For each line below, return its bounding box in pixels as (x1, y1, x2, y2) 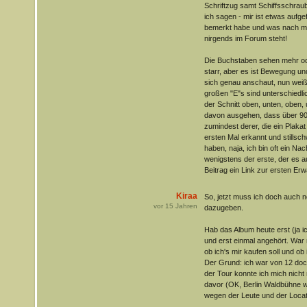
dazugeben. (204, 204, 243, 212)
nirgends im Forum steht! (204, 34, 287, 43)
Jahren (173, 202, 197, 210)
